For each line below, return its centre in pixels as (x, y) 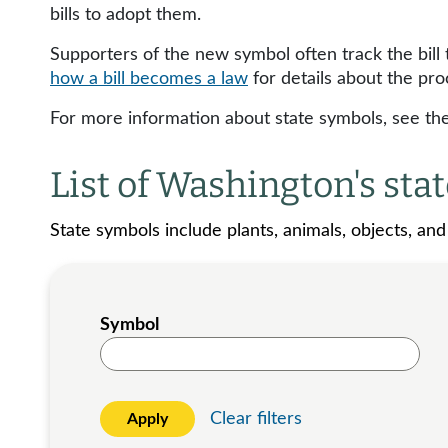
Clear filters (256, 418)
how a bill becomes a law (149, 79)
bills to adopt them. (125, 15)
